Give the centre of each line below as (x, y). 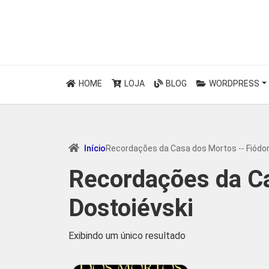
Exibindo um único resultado (127, 236)
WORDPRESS (233, 83)
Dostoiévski (131, 208)
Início (95, 148)
